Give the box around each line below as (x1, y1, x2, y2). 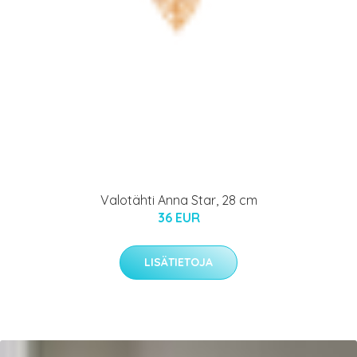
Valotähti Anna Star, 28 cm (100, 191, 257, 208)
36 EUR (157, 209, 200, 226)
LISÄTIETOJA (144, 254, 213, 269)
